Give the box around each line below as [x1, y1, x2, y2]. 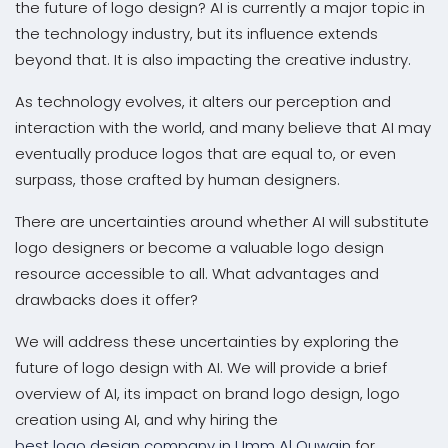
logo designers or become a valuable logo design [15, 236, 384, 258]
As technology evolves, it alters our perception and [15, 90, 391, 112]
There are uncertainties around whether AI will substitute [15, 210, 429, 232]
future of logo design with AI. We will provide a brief [15, 356, 387, 378]
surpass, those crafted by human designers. [15, 168, 340, 190]
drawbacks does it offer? [15, 288, 198, 310]
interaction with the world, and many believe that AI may [15, 116, 431, 138]
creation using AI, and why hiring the [15, 408, 278, 430]
